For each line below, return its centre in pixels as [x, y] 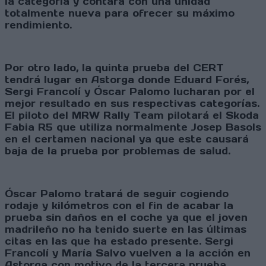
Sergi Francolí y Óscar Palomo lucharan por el [130, 92]
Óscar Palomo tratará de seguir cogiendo [117, 194]
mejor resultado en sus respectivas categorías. [132, 104]
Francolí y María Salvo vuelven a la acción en [128, 253]
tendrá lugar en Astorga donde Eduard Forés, [127, 80]
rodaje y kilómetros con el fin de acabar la [119, 206]
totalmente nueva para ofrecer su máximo [120, 13]
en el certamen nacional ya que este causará [127, 139]
